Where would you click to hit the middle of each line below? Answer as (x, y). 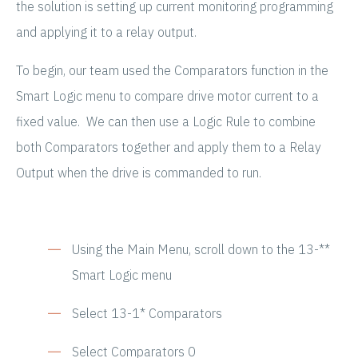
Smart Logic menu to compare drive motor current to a (167, 96)
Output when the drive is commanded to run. (139, 173)
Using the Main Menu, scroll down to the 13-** (201, 250)
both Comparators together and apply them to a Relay (169, 147)
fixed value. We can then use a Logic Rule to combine (166, 122)
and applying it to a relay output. (106, 32)
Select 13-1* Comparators (147, 314)
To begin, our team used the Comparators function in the (172, 71)
